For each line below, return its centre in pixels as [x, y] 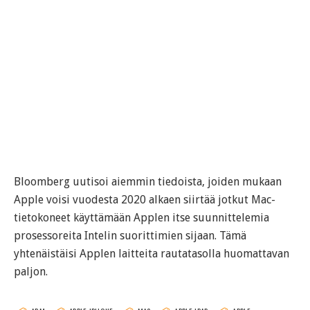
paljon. [31, 272]
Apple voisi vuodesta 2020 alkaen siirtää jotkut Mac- [145, 200]
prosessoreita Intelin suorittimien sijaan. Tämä [130, 236]
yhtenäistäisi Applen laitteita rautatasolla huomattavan [152, 254]
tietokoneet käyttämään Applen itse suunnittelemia [142, 218]
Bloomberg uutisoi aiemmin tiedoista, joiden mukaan [148, 182]
